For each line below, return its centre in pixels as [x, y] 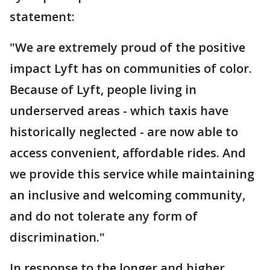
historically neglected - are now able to [124, 132]
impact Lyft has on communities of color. [131, 68]
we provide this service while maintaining [132, 174]
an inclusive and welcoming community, [127, 195]
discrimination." [57, 237]
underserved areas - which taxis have [119, 111]
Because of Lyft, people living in [103, 89]
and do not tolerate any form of [104, 216]
